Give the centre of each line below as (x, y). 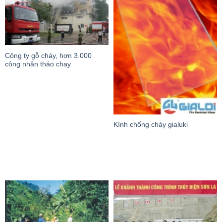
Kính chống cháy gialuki (151, 125)
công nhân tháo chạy (38, 64)
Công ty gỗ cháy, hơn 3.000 (48, 55)
